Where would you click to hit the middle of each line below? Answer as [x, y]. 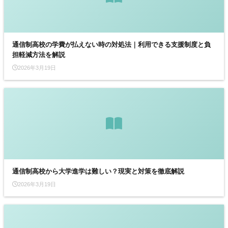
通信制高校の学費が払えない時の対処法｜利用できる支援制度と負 [111, 44]
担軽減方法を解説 [39, 54]
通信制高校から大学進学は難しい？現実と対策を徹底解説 [98, 171]
